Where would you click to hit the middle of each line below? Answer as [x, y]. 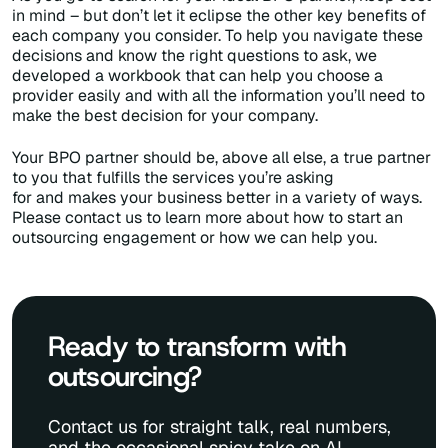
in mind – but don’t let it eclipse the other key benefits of [219, 16]
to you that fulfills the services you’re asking [173, 177]
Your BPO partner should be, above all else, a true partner [221, 157]
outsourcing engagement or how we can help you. [194, 237]
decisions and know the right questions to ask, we [194, 56]
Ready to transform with [197, 346]
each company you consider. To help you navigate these [217, 36]
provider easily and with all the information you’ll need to [218, 96]
